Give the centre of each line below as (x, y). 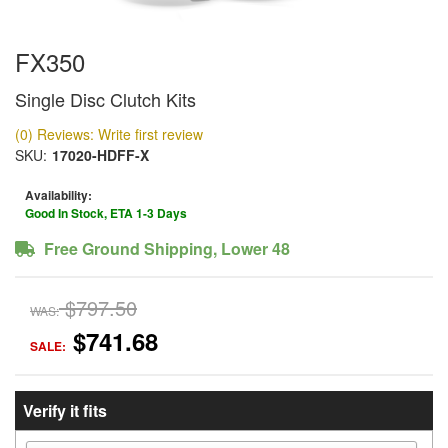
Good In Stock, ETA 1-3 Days (106, 213)
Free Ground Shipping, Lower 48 (165, 248)
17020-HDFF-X (100, 155)
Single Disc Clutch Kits (105, 99)
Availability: (58, 195)
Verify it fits (64, 410)
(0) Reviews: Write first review (109, 134)
